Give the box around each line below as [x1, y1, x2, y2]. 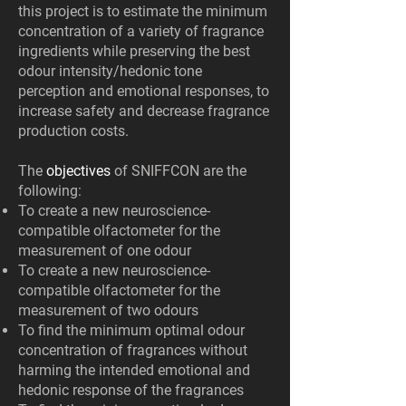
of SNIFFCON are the [111, 162, 246, 179]
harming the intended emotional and [18, 362, 250, 379]
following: [18, 182, 82, 199]
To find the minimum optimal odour [18, 322, 245, 339]
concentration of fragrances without [18, 342, 247, 359]
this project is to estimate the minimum [18, 3, 267, 20]
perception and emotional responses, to [18, 82, 269, 100]
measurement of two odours [18, 302, 198, 319]
